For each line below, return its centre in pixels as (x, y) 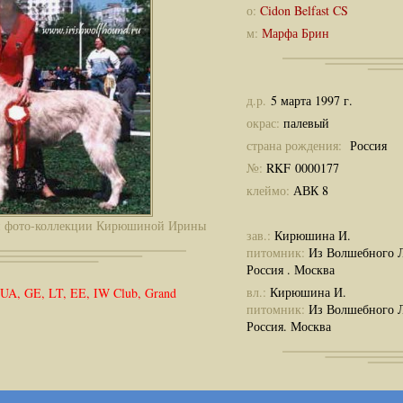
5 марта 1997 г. (312, 100)
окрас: (263, 122)
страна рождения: (296, 145)
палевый (304, 122)
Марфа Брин (296, 32)
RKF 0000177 (303, 167)
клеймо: (270, 190)
